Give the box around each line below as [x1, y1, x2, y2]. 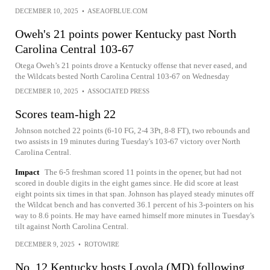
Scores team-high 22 [15, 107, 116, 121]
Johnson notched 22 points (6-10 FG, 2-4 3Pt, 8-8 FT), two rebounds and [15, 126, 250, 135]
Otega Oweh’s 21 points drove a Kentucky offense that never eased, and [15, 61, 247, 70]
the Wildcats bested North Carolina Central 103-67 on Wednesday [15, 72, 230, 81]
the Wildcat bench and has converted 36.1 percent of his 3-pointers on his [15, 200, 254, 209]
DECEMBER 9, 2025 [15, 240, 75, 248]
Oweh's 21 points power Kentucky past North [15, 27, 236, 40]
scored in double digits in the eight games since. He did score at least [15, 178, 239, 187]
